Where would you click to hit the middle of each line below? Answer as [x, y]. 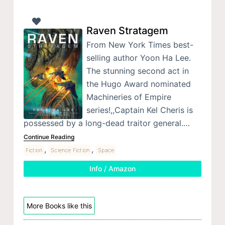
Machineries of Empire [129, 97]
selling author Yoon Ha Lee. [138, 58]
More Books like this [59, 206]
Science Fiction [70, 150]
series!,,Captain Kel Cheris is [139, 110]
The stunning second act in [137, 71]
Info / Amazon [112, 169]
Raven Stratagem [127, 31]
